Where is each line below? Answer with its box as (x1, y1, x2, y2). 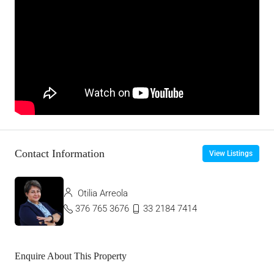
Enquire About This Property (15, 251, 127, 262)
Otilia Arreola (75, 188, 128, 199)
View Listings (209, 149, 253, 158)
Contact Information (15, 147, 105, 160)
